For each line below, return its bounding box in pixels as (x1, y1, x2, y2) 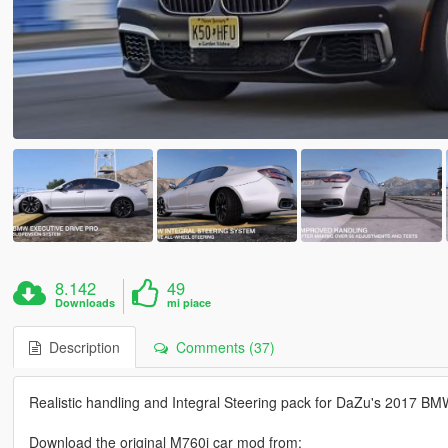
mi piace (167, 295, 212, 311)
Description (40, 337, 120, 358)
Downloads (55, 295, 116, 311)
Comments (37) (167, 337, 275, 358)
